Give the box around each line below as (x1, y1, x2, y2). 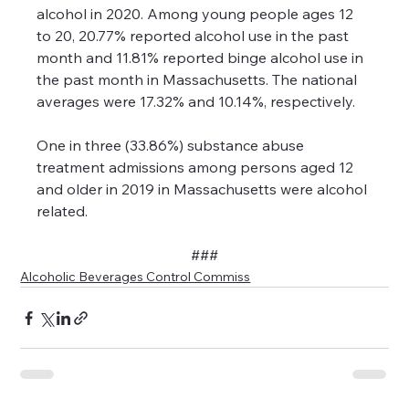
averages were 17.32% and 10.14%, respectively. (37, 92, 356, 111)
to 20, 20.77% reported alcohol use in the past (37, 26, 353, 46)
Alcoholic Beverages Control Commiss (20, 268, 251, 286)
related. (37, 202, 89, 221)
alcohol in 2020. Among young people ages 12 (37, 5, 358, 24)
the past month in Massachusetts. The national (37, 70, 362, 89)
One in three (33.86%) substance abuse (37, 136, 309, 155)
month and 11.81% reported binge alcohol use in (37, 48, 368, 68)
